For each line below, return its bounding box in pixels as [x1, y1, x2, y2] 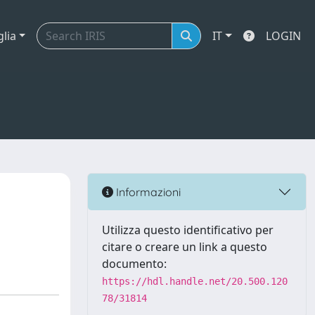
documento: [102, 256, 167, 271]
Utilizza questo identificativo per [102, 222, 274, 238]
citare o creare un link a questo [102, 239, 267, 255]
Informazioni [113, 184, 181, 199]
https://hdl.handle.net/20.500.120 [102, 276, 288, 287]
